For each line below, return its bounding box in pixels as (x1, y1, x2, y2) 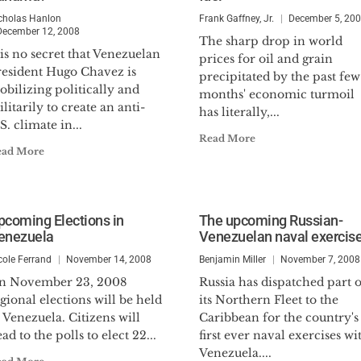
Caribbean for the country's (198, 310, 359, 325)
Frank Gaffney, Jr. (198, 13, 274, 24)
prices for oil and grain (198, 52, 333, 66)
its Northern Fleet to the (198, 293, 338, 307)
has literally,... (198, 105, 280, 119)
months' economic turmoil (198, 87, 355, 102)
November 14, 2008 (66, 254, 152, 265)
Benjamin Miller (198, 254, 266, 265)
